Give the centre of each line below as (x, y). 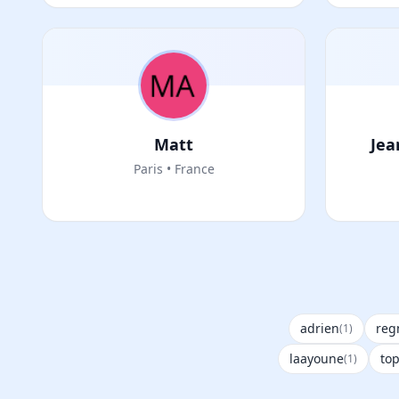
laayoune (317, 358)
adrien (320, 328)
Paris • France (174, 169)
